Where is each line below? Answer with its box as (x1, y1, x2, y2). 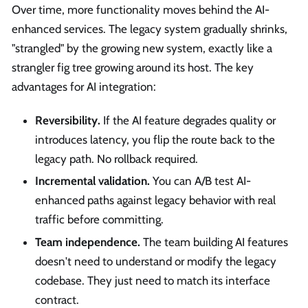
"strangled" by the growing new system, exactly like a (12, 41, 272, 55)
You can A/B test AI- (150, 174, 251, 188)
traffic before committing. (35, 212, 164, 227)
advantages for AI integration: (12, 79, 156, 93)
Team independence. (35, 234, 140, 249)
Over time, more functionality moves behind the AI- (12, 2, 269, 16)
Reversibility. (35, 113, 100, 128)
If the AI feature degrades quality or (100, 113, 276, 128)
